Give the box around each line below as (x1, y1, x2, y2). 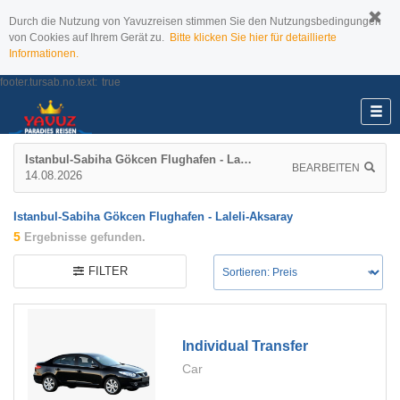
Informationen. (9, 47, 79, 60)
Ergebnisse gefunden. (21, 230, 146, 244)
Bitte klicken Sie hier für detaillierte (170, 31, 337, 44)
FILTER (87, 264, 128, 278)
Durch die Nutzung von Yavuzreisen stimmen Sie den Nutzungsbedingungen (9, 15, 381, 28)
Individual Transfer (182, 337, 309, 354)
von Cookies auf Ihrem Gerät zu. (9, 31, 170, 44)
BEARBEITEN (292, 161, 360, 174)
